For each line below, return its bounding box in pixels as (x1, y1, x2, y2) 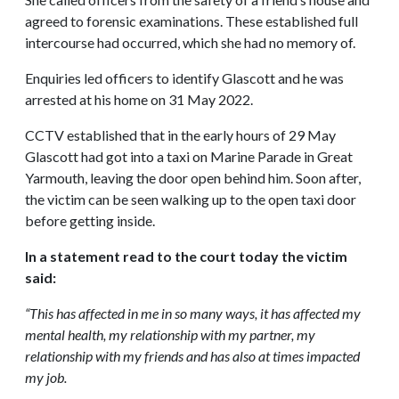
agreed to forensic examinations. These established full (25, 12, 358, 29)
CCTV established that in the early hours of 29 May (25, 126, 336, 143)
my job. (25, 368, 67, 386)
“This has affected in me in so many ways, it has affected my (25, 304, 361, 322)
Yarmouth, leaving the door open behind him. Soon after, (25, 168, 361, 186)
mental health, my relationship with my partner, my (25, 325, 315, 343)
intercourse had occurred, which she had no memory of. (25, 33, 355, 51)
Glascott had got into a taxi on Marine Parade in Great (25, 147, 353, 165)
